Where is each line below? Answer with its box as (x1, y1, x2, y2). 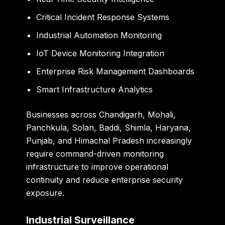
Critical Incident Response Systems (36, 12, 170, 23)
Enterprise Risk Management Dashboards (36, 66, 195, 77)
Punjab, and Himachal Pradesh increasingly (26, 136, 192, 146)
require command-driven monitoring (26, 149, 164, 159)
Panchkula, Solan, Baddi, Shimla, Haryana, (26, 123, 191, 133)
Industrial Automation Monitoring (36, 30, 162, 41)
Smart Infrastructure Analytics (36, 84, 153, 95)
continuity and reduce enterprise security (26, 175, 183, 185)
